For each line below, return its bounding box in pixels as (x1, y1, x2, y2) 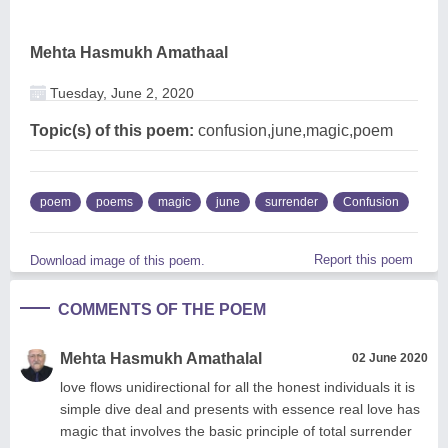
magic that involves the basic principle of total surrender (60, 422, 412, 439)
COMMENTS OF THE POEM (58, 300, 266, 318)
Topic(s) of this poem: (30, 121, 194, 139)
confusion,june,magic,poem (194, 121, 393, 139)
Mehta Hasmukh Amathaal (30, 43, 228, 61)
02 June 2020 (352, 350, 428, 365)
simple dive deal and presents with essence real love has (60, 400, 420, 417)
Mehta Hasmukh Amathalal (60, 349, 262, 367)
